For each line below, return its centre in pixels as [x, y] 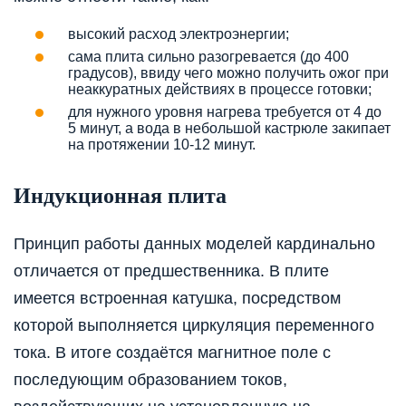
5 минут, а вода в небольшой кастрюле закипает [229, 128]
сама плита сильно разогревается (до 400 [208, 56]
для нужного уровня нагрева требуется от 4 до [225, 111]
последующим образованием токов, [150, 379]
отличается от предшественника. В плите [171, 271]
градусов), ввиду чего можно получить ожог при [228, 72]
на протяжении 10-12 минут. [162, 144]
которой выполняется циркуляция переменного [194, 325]
